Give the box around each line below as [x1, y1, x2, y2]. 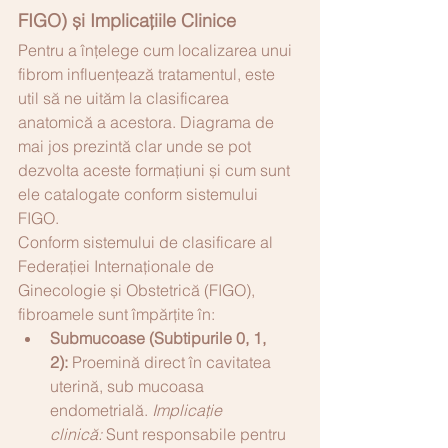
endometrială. [50, 399, 152, 420]
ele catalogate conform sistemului [18, 183, 262, 204]
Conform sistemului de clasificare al [18, 231, 277, 252]
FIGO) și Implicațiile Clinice [18, 8, 236, 32]
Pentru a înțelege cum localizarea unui [18, 39, 296, 60]
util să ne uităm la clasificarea [18, 87, 233, 108]
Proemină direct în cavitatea [68, 351, 275, 372]
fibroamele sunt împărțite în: [18, 303, 215, 324]
